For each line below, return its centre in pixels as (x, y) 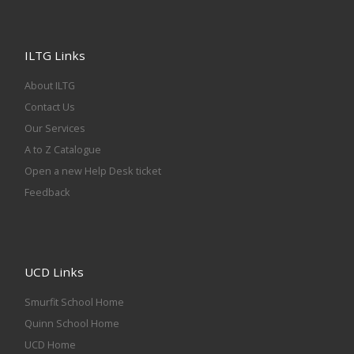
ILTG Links (55, 56)
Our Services (55, 128)
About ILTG (49, 86)
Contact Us (49, 107)
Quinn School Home (72, 324)
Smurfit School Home (74, 302)
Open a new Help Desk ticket (92, 171)
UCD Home (50, 345)
